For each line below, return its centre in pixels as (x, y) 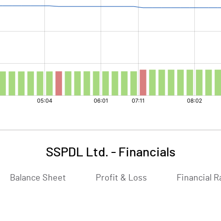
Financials (147, 152)
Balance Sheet (38, 178)
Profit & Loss (121, 178)
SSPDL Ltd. (77, 152)
